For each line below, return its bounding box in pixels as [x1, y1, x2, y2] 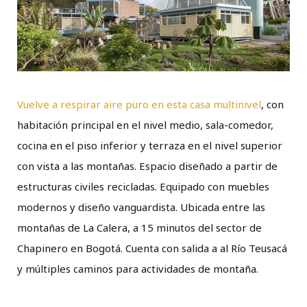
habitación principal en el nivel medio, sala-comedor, [17, 118, 273, 132]
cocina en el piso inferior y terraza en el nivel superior [17, 138, 282, 153]
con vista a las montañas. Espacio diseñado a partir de [17, 159, 278, 173]
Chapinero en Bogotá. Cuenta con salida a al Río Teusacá [17, 241, 287, 256]
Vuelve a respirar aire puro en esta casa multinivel [17, 97, 261, 112]
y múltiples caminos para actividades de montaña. [17, 262, 261, 276]
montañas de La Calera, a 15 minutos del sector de [17, 221, 262, 235]
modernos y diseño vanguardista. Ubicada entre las [17, 200, 265, 214]
